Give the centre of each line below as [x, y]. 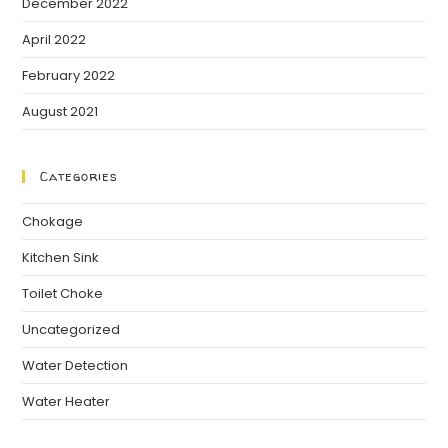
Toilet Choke [63, 294]
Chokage [53, 222]
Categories [79, 176]
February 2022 [69, 76]
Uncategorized [71, 330]
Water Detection [75, 366]
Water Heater [66, 402]
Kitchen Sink [61, 258]
